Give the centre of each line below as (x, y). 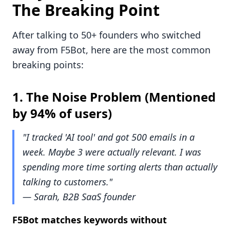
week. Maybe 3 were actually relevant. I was (112, 152)
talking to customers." (68, 182)
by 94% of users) (62, 113)
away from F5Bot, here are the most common (111, 50)
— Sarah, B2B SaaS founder (79, 197)
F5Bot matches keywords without (90, 220)
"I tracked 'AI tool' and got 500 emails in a (109, 137)
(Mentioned (179, 97)
